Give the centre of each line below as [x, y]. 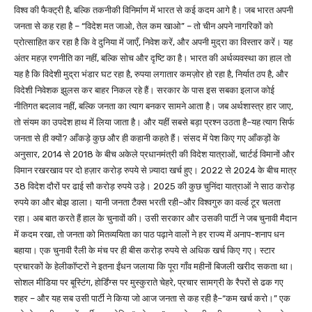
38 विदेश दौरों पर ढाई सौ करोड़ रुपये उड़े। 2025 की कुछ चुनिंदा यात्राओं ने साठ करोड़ [154, 187]
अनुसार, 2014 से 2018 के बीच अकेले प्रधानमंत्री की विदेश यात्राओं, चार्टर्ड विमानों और [154, 155]
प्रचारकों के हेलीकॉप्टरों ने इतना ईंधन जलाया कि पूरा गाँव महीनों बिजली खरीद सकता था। [154, 267]
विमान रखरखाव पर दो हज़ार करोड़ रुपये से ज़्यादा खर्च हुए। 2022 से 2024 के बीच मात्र [155, 171]
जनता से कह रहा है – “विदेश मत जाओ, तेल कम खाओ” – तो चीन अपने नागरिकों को [143, 26]
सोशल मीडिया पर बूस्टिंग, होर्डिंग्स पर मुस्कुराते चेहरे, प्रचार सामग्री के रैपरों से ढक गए [149, 283]
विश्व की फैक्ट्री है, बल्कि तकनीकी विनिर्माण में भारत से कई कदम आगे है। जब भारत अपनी [154, 10]
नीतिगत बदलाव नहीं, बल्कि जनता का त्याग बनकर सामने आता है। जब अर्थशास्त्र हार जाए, [154, 107]
